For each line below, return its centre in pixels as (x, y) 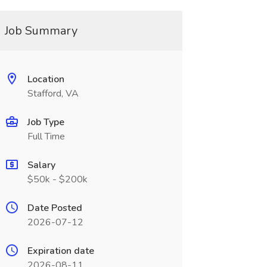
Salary (41, 165)
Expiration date (60, 251)
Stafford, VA (53, 94)
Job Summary (41, 31)
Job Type (46, 122)
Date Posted (55, 208)
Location (46, 79)
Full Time (46, 136)
